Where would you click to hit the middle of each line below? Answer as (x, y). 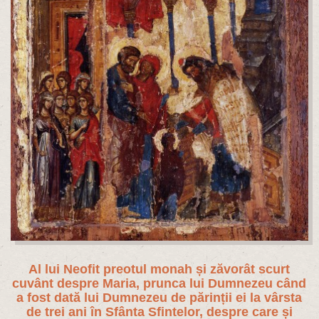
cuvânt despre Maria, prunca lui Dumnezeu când (159, 284)
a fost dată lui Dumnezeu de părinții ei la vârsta (159, 298)
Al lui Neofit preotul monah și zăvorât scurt (159, 270)
